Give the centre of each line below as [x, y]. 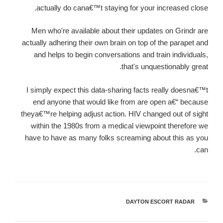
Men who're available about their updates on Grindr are [120, 31]
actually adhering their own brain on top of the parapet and [115, 43]
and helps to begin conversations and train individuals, [121, 55]
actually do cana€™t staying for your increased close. [122, 7]
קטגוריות [184, 202]
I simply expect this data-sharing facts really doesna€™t [117, 90]
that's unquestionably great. [165, 67]
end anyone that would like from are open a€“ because [120, 102]
